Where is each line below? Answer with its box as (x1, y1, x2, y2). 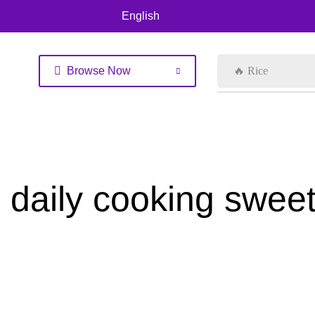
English (122, 10, 160, 22)
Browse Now (67, 65, 131, 77)
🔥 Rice (233, 65, 269, 77)
